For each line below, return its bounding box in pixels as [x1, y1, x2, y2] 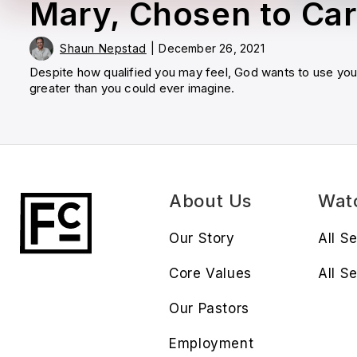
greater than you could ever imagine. [29, 80, 235, 96]
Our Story [169, 230, 235, 247]
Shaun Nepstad [60, 41, 147, 56]
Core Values [169, 265, 252, 282]
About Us [169, 190, 252, 212]
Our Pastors [169, 300, 249, 317]
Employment [169, 335, 254, 352]
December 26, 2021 [159, 41, 265, 56]
